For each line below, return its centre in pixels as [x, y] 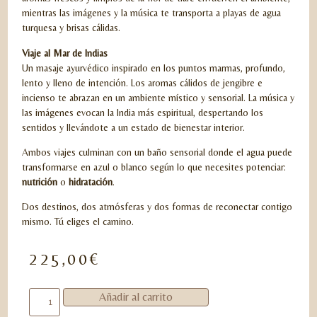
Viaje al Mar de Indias [65, 53]
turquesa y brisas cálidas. [71, 28]
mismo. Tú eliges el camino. [78, 222]
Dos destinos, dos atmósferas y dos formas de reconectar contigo [157, 207]
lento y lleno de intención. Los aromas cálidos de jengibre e [143, 82]
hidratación [91, 181]
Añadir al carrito [136, 297]
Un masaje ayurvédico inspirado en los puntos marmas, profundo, [154, 68]
